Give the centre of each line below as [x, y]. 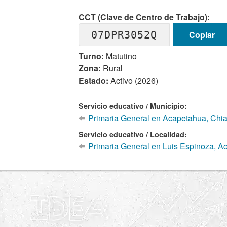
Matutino [121, 56]
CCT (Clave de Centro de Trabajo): [144, 17]
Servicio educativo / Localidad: [133, 134]
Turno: [91, 56]
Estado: [94, 80]
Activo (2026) [134, 80]
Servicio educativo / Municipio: [133, 106]
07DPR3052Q [124, 35]
